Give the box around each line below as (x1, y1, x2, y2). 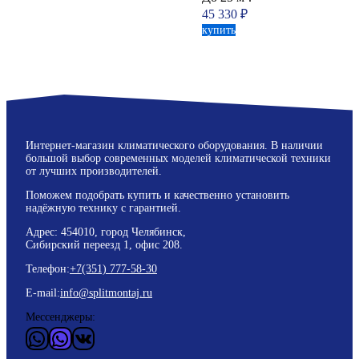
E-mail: (26, 287, 60, 300)
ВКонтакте (72, 327, 161, 349)
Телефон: (26, 263, 70, 276)
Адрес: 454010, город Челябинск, (26, 226, 186, 239)
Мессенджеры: (26, 311, 95, 324)
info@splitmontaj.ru (60, 287, 152, 300)
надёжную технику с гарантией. (26, 202, 181, 215)
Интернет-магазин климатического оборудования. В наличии (26, 139, 323, 152)
